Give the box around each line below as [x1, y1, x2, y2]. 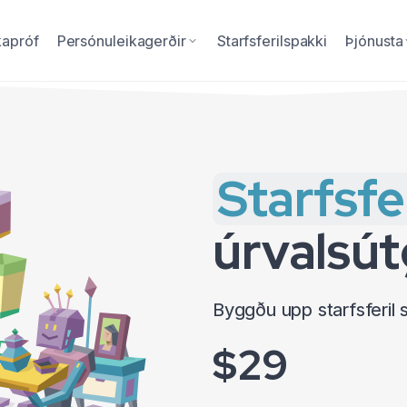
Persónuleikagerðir [56, 31, 186, 50]
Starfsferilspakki [216, 31, 328, 50]
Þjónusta [345, 31, 403, 50]
